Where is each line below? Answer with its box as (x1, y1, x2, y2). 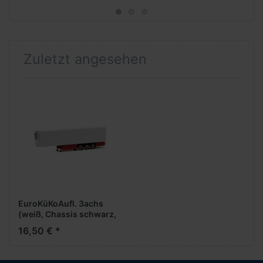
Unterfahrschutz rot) (18, 230, 102, 241)
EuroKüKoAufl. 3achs (18, 198, 103, 209)
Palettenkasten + (18, 220, 85, 230)
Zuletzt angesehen (23, 50, 147, 68)
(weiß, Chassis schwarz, (18, 209, 116, 220)
